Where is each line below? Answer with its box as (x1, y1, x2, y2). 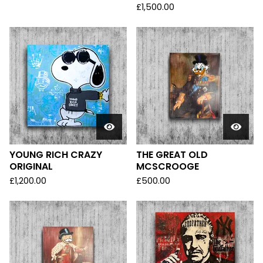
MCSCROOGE (136, 160, 199, 173)
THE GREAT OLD (136, 148, 208, 161)
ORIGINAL (9, 160, 53, 173)
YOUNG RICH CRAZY (9, 148, 102, 161)
